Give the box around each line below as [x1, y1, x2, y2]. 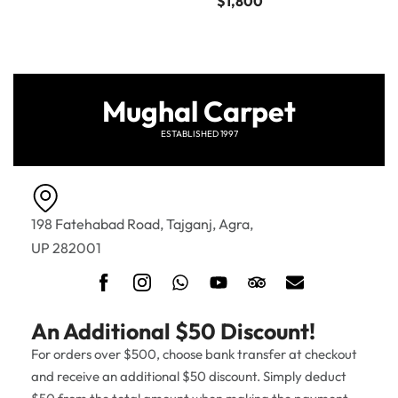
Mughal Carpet [102, 92, 296, 129]
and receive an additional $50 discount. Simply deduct [31, 367, 346, 385]
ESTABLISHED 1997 [160, 127, 238, 139]
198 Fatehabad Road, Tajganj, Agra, [31, 214, 253, 233]
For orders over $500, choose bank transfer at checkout [31, 345, 357, 362]
